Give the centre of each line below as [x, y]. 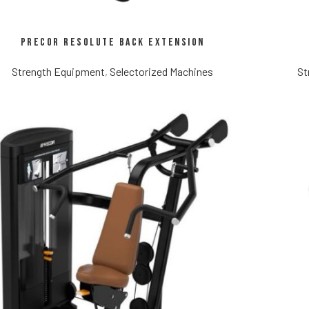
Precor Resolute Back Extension [112, 43]
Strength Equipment [58, 72]
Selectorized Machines [161, 72]
